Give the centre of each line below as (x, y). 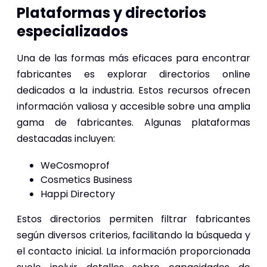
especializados (72, 31)
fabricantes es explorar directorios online (133, 74)
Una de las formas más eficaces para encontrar (133, 58)
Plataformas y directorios (111, 13)
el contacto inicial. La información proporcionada (133, 251)
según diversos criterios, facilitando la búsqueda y (133, 235)
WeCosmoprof (75, 165)
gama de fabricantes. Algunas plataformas (133, 122)
